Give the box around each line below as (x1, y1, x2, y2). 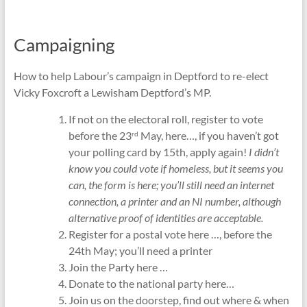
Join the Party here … (68, 260, 168, 274)
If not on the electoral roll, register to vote (68, 112, 263, 126)
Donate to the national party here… (68, 277, 234, 291)
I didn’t (248, 145, 279, 159)
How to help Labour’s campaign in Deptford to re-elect (13, 69, 269, 83)
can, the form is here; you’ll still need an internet (68, 178, 274, 192)
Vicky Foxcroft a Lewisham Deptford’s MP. (13, 86, 211, 99)
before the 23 (68, 129, 132, 143)
